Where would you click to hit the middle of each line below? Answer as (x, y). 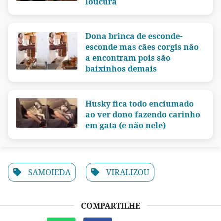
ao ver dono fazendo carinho (143, 115)
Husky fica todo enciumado (140, 104)
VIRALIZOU (128, 172)
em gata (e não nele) (126, 126)
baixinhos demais (121, 69)
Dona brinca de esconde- (134, 36)
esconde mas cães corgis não (142, 47)
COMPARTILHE (110, 205)
